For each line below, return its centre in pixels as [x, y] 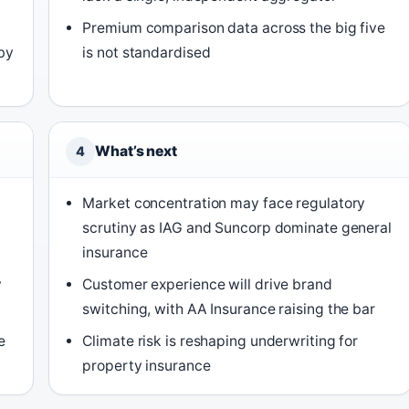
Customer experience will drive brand [207, 284]
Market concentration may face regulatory [224, 203]
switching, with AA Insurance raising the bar [229, 309]
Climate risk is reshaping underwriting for [220, 341]
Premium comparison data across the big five [234, 28]
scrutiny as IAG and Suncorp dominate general [237, 228]
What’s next [136, 151]
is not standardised [147, 52]
